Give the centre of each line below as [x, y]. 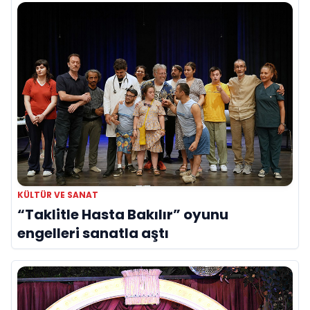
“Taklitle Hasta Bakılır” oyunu [123, 215]
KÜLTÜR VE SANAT [58, 195]
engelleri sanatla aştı [93, 234]
